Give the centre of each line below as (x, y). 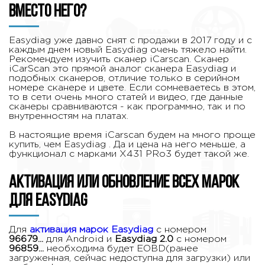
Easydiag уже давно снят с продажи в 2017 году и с (130, 40)
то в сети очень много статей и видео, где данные (126, 97)
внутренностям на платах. (69, 116)
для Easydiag (48, 201)
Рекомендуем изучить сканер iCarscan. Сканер (119, 59)
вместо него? (48, 12)
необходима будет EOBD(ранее (122, 248)
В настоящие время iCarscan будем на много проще (132, 135)
